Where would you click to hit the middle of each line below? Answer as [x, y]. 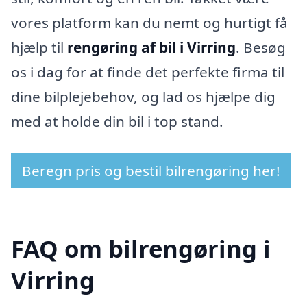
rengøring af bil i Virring [151, 48]
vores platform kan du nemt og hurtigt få [149, 23]
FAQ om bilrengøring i [141, 248]
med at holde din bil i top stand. [117, 122]
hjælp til [39, 48]
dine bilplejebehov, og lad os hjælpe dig [143, 97]
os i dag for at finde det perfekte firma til [148, 72]
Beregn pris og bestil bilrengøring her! [151, 170]
